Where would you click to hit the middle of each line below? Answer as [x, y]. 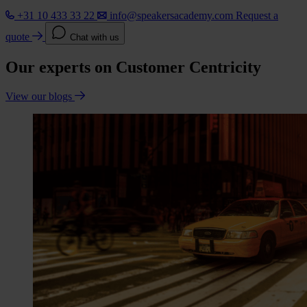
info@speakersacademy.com [171, 15]
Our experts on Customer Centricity [133, 67]
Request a [257, 15]
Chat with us [95, 37]
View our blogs [40, 96]
